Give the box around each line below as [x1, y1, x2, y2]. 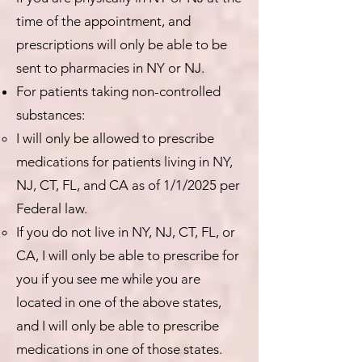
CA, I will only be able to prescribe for [16, 247, 239, 263]
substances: [16, 107, 85, 123]
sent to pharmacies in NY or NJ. [16, 60, 204, 76]
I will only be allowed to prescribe [16, 130, 214, 146]
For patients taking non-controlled [16, 83, 221, 99]
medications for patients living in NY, [16, 154, 233, 170]
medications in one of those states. [16, 341, 222, 357]
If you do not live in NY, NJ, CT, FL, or [16, 224, 235, 240]
